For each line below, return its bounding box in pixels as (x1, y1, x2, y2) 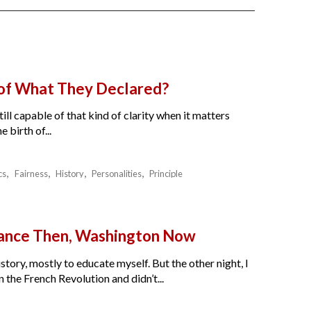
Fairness (14, 168, 48, 180)
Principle (149, 168, 183, 180)
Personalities (91, 168, 142, 180)
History (55, 168, 84, 180)
